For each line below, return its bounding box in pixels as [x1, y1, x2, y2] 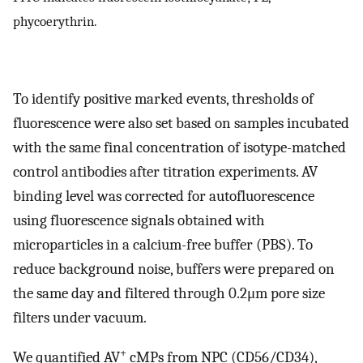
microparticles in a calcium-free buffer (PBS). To [13, 236, 313, 254]
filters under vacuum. [13, 309, 147, 327]
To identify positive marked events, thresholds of [13, 90, 314, 109]
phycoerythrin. [13, 12, 97, 29]
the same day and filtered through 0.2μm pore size [13, 284, 325, 303]
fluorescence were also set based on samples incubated [13, 114, 349, 133]
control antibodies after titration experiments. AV [13, 163, 318, 181]
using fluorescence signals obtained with [13, 211, 265, 230]
